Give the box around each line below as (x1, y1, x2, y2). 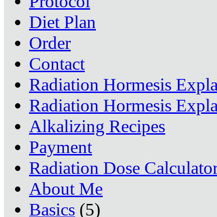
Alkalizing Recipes (29, 116, 165, 136)
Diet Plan (29, 12, 96, 32)
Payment (29, 137, 92, 157)
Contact (29, 54, 85, 74)
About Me (29, 179, 103, 199)
